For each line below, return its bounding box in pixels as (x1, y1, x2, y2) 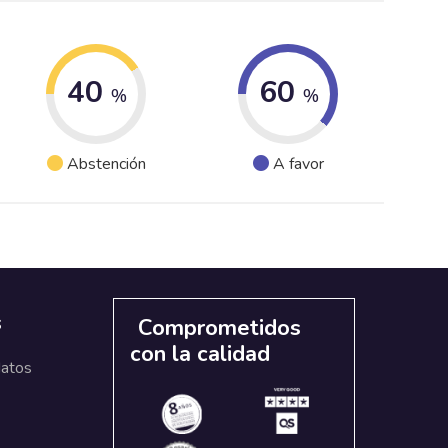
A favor (272, 153, 324, 176)
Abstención (66, 153, 146, 176)
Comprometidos (138, 312, 302, 343)
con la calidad (130, 338, 271, 369)
